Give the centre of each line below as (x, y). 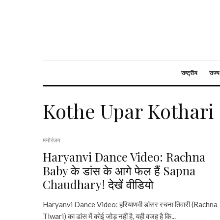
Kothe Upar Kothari (128, 111)
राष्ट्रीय (189, 73)
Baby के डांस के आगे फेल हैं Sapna (119, 170)
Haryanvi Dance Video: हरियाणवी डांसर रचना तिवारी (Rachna (130, 204)
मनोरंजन (52, 140)
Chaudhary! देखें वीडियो (98, 184)
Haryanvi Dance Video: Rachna (124, 157)
